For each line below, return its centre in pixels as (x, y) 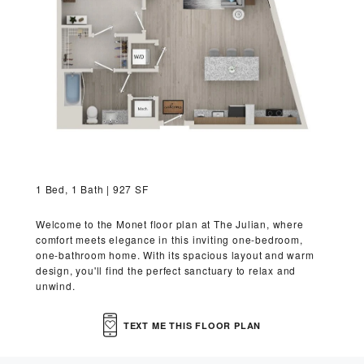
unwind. (56, 286)
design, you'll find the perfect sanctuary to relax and (166, 271)
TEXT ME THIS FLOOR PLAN (192, 325)
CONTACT (125, 160)
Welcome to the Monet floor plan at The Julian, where (170, 224)
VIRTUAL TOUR (144, 13)
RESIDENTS (136, 111)
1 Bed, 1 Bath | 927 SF (92, 189)
